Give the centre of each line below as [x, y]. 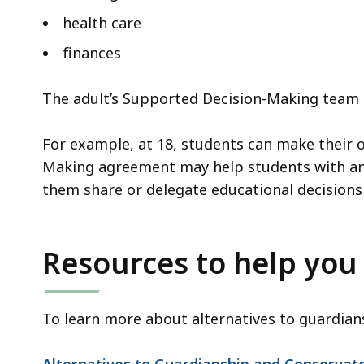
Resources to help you [200, 262]
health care [102, 22]
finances [92, 52]
